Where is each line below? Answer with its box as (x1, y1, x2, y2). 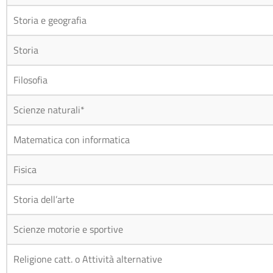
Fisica (13, 161, 37, 177)
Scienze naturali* (13, 102, 85, 117)
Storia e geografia (13, 12, 87, 27)
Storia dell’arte (13, 191, 75, 207)
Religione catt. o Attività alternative (13, 251, 163, 266)
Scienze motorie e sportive (13, 221, 124, 236)
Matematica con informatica (13, 132, 130, 147)
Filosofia (13, 72, 48, 87)
